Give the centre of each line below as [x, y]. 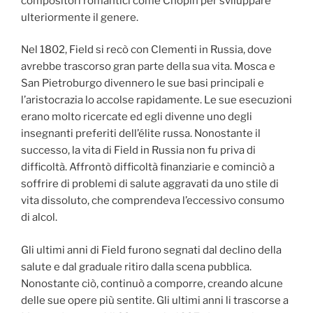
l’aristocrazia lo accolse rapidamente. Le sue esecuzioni [156, 100]
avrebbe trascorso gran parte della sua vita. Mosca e [148, 67]
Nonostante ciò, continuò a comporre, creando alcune [152, 283]
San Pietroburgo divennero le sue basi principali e [143, 83]
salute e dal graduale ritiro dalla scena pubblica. [136, 267]
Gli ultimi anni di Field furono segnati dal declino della [151, 250]
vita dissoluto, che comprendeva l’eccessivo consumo [153, 201]
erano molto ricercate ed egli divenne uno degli [137, 117]
